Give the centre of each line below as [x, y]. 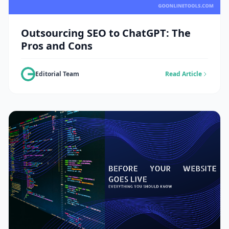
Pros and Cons [57, 46]
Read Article [184, 74]
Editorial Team [57, 74]
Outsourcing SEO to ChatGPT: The [106, 33]
